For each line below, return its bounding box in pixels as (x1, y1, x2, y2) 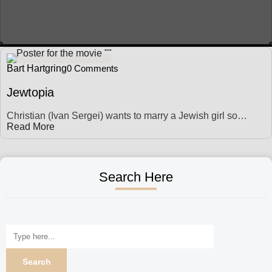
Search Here (99, 169, 173, 185)
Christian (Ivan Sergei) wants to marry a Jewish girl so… (7, 110, 247, 121)
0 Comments (67, 63, 118, 73)
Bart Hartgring (7, 63, 67, 73)
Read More (7, 121, 55, 132)
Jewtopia (7, 85, 54, 99)
